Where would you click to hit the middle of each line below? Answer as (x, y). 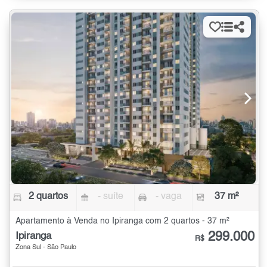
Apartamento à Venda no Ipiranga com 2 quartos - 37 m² (122, 221)
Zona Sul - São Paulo (46, 248)
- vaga (168, 197)
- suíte (111, 197)
